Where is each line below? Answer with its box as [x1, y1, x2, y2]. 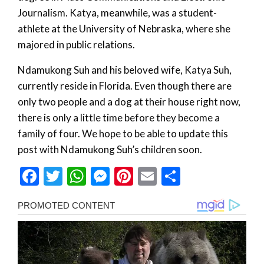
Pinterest [133, 164, 208, 187]
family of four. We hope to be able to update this [18, 127, 228, 140]
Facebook [39, 164, 117, 187]
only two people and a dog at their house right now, [18, 95, 240, 108]
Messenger [110, 164, 199, 187]
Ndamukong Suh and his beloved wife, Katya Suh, [18, 63, 232, 76]
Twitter [62, 164, 124, 187]
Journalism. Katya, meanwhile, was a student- [18, 6, 217, 19]
